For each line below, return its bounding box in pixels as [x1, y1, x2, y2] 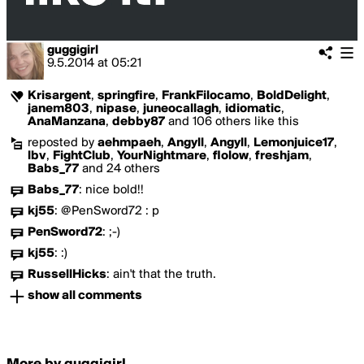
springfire [97, 89, 155, 102]
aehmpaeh [97, 136, 161, 149]
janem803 [28, 102, 89, 115]
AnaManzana [28, 115, 106, 128]
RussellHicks [28, 268, 106, 281]
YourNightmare [117, 149, 206, 162]
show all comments [28, 289, 142, 302]
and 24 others [79, 162, 160, 175]
